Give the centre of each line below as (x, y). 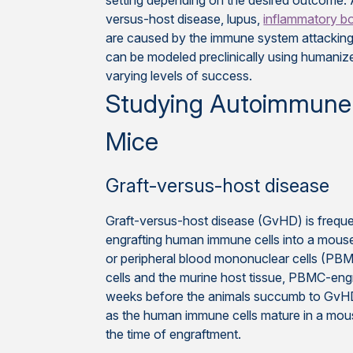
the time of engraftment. (174, 334)
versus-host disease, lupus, (185, 19)
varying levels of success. (179, 76)
